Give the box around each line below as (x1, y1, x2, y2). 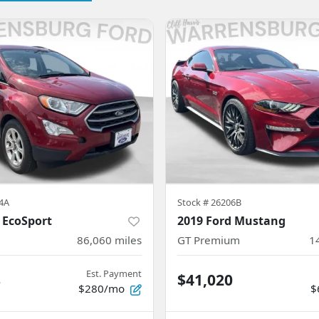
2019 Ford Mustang (177, 212, 286, 229)
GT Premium (177, 232, 240, 247)
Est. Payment (86, 266, 142, 280)
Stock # (177, 195, 211, 209)
